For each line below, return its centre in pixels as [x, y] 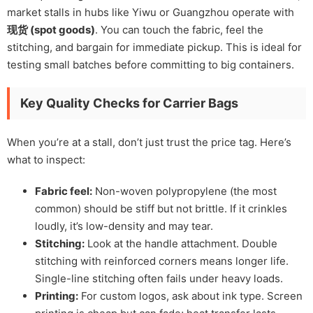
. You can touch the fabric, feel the [179, 29]
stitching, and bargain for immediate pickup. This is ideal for [154, 47]
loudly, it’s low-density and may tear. [124, 226]
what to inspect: [46, 159]
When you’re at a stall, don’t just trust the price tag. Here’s [149, 142]
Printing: [57, 296]
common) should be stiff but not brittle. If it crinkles [161, 208]
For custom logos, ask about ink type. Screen [190, 296]
